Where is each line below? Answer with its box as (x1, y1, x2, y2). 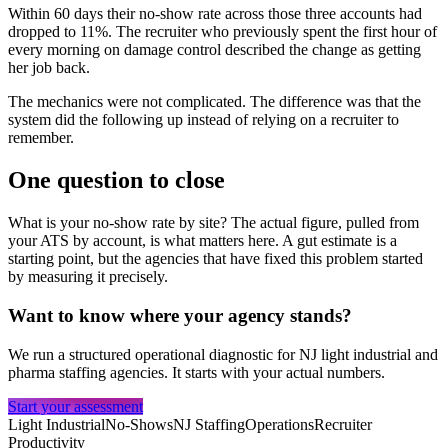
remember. (8, 129, 74, 147)
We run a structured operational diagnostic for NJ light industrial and (8, 345, 438, 363)
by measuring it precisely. (8, 268, 168, 286)
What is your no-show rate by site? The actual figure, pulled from (8, 214, 419, 232)
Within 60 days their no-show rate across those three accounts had (8, 5, 422, 23)
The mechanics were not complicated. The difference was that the (8, 93, 421, 111)
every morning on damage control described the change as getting (8, 41, 421, 59)
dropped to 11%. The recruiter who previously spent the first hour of (8, 23, 437, 41)
